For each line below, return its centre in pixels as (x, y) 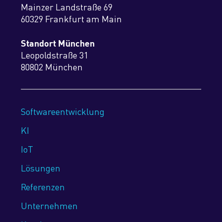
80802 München (52, 67)
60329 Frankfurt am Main (71, 19)
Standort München (57, 43)
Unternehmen (49, 206)
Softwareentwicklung (62, 111)
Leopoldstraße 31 (54, 55)
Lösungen (40, 168)
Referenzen (43, 187)
